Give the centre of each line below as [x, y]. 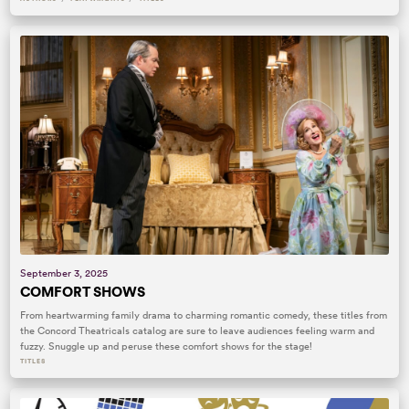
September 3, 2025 [64, 273]
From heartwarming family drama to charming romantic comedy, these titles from [204, 315]
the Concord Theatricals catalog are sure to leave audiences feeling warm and [198, 330]
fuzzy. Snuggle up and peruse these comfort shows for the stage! [167, 346]
